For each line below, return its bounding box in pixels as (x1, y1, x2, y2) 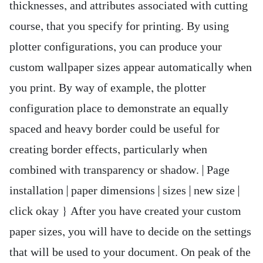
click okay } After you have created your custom (9, 204, 241, 218)
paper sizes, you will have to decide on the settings (9, 225, 251, 239)
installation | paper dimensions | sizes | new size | (9, 184, 240, 198)
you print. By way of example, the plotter (9, 81, 206, 95)
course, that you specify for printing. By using (9, 19, 229, 33)
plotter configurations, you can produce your (9, 40, 222, 54)
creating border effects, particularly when (9, 143, 207, 157)
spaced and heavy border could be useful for (9, 122, 220, 136)
